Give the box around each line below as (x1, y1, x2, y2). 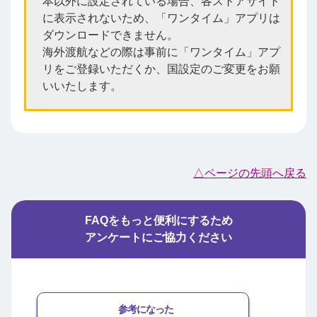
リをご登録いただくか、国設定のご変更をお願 (42, 62, 280, 75)
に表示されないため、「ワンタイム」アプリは (42, 11, 280, 24)
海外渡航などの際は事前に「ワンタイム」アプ (42, 45, 280, 58)
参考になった (118, 304, 173, 316)
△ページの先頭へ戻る (193, 166, 306, 179)
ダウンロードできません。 (42, 28, 178, 41)
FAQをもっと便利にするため (84, 214, 233, 226)
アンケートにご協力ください (85, 231, 232, 243)
